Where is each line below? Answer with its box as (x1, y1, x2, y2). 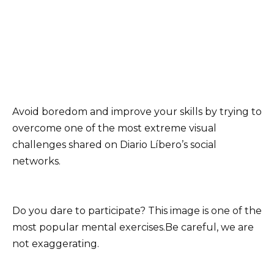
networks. (12, 155, 61, 167)
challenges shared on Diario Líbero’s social (12, 138, 217, 150)
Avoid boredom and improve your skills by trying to (12, 105, 262, 117)
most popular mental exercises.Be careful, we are (12, 221, 254, 234)
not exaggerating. (12, 238, 99, 250)
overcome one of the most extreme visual (12, 122, 217, 134)
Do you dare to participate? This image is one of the (12, 205, 262, 217)
